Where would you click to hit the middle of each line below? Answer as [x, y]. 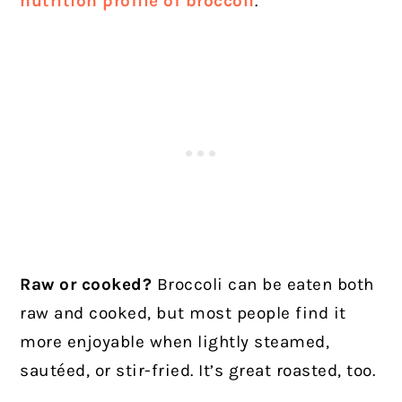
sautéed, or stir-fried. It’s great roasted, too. [198, 371]
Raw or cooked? [86, 285]
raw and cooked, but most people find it [183, 314]
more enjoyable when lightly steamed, [175, 342]
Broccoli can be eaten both [263, 285]
